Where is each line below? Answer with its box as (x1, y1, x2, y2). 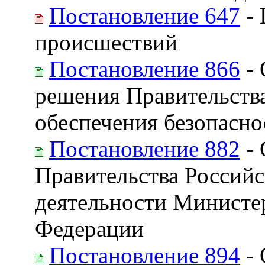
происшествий (35, 29, 177, 55)
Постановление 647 (49, 2, 240, 28)
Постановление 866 (49, 56, 240, 82)
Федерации (35, 215, 144, 241)
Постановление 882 (49, 135, 240, 161)
